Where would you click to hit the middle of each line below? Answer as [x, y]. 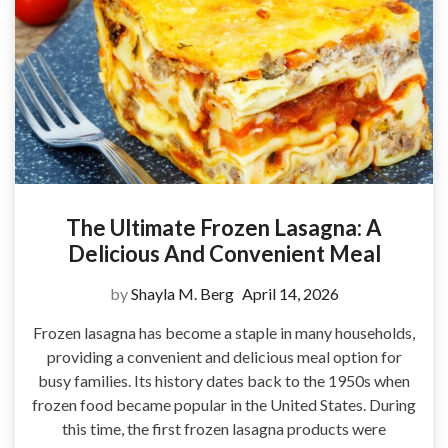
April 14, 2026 [290, 293]
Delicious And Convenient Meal [224, 253]
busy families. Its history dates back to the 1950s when [224, 380]
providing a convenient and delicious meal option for [224, 356]
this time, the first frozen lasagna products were [224, 428]
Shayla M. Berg [182, 293]
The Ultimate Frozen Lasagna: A [224, 227]
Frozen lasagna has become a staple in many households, [224, 332]
